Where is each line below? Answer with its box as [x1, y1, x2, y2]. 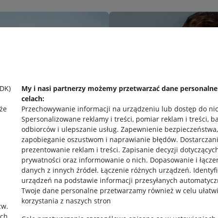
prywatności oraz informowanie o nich [21, 155, 146, 164]
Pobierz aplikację [93, 180, 156, 190]
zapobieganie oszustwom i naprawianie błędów [21, 135, 176, 144]
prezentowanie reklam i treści [21, 145, 118, 154]
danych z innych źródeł [21, 165, 97, 175]
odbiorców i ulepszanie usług [21, 125, 117, 134]
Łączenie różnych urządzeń [101, 165, 189, 175]
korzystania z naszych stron [21, 196, 111, 205]
